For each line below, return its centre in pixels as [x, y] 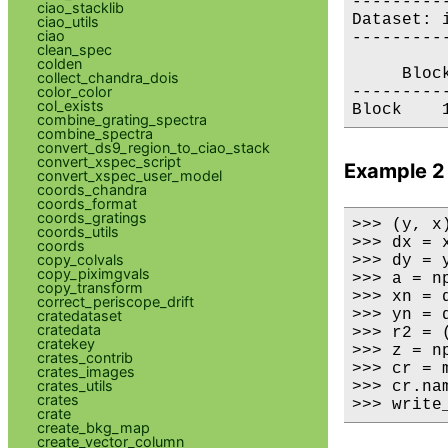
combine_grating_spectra [121, 119]
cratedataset [79, 315]
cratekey [65, 343]
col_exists [70, 105]
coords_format [86, 203]
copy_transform [89, 287]
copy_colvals [80, 259]
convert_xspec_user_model [129, 175]
